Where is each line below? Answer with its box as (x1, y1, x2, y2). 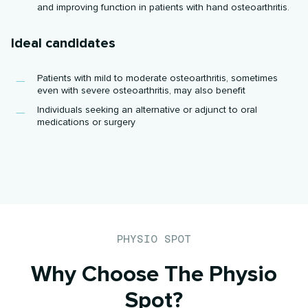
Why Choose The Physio (31, 261, 277, 289)
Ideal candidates (11, 35, 116, 52)
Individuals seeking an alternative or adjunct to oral (37, 104, 258, 116)
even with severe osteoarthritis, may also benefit (37, 85, 246, 97)
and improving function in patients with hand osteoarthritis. (37, 1, 290, 14)
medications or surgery (37, 116, 136, 129)
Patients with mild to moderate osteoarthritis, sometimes (37, 72, 278, 85)
